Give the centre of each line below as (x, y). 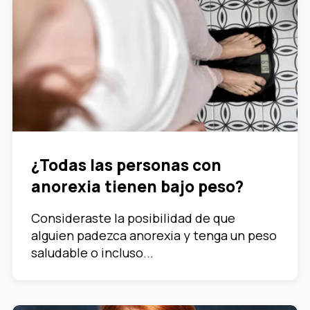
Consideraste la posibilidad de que (133, 218)
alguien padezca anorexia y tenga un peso (154, 235)
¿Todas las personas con (126, 165)
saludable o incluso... (92, 253)
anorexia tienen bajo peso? (137, 186)
